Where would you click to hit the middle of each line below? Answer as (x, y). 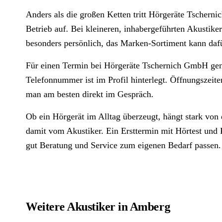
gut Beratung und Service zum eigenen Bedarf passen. (123, 145)
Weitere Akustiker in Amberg (98, 207)
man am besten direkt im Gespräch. (90, 94)
